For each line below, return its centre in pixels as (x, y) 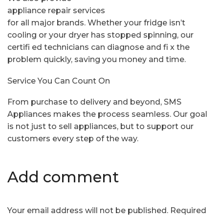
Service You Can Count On (59, 81)
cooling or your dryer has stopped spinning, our (100, 35)
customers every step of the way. (73, 139)
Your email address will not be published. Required (107, 211)
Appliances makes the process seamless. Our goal (107, 114)
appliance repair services (56, 11)
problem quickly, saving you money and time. (97, 60)
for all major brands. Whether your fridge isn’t (96, 23)
